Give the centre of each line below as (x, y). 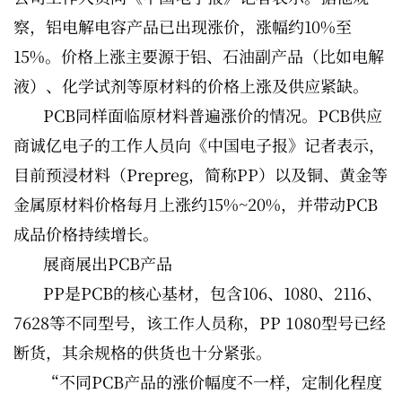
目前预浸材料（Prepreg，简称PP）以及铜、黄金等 (201, 174)
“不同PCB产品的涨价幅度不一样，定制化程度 (213, 381)
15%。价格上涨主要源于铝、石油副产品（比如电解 (199, 56)
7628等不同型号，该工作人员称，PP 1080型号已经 (200, 322)
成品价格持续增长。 (86, 233)
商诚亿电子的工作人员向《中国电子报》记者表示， (199, 144)
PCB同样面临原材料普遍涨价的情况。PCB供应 (213, 115)
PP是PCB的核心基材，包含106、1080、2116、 (213, 293)
